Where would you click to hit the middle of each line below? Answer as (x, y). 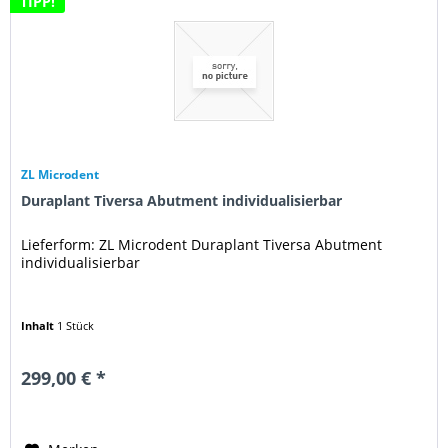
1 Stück (76, 325)
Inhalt (39, 325)
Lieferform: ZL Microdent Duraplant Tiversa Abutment (202, 244)
